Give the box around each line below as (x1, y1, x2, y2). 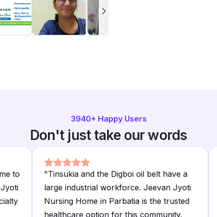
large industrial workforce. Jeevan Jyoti (44, 183, 191, 192)
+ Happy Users (91, 114, 147, 124)
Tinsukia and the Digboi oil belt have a (48, 169, 187, 179)
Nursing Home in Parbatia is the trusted (44, 196, 189, 206)
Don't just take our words (30, 127, 187, 143)
